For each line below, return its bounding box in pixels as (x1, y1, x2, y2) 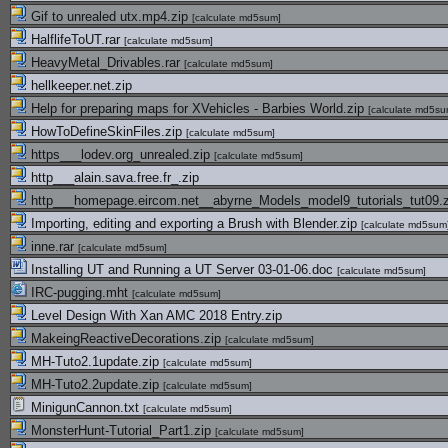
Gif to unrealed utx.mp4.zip (27, 9, 192, 24)
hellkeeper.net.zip (27, 78, 132, 93)
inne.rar (27, 239, 78, 254)
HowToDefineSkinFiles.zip (27, 124, 186, 139)
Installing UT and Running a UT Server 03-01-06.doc (27, 262, 337, 277)
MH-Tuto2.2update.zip (27, 377, 163, 392)
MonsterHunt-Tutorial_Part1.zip (27, 423, 215, 438)
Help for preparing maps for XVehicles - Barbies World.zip (27, 101, 368, 116)
